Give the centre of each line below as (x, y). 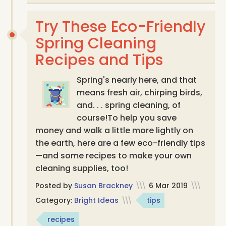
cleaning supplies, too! (82, 168)
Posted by (55, 185)
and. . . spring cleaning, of (129, 105)
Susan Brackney (104, 185)
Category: (55, 200)
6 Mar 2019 (168, 185)
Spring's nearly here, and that (137, 80)
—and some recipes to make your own (114, 155)
